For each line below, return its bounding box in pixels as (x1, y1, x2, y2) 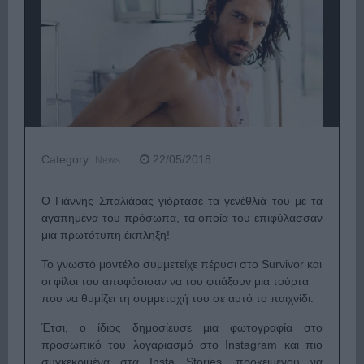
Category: (41, 153, 95, 167)
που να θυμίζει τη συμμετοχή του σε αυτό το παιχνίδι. (41, 292, 320, 305)
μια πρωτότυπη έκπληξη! (41, 228, 173, 242)
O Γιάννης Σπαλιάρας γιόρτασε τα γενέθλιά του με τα (41, 194, 323, 208)
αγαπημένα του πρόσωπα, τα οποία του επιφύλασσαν (41, 211, 323, 225)
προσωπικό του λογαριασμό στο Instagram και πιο (41, 338, 323, 352)
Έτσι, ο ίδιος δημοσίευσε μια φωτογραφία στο (41, 321, 323, 335)
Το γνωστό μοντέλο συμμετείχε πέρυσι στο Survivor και (41, 258, 322, 271)
